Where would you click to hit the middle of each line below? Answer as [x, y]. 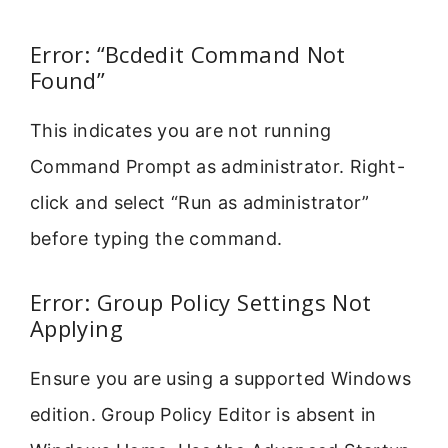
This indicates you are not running [181, 130]
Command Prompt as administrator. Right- [218, 166]
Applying [76, 328]
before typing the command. [156, 238]
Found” [68, 79]
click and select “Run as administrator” [200, 202]
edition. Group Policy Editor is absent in [203, 415]
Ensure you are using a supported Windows [221, 379]
